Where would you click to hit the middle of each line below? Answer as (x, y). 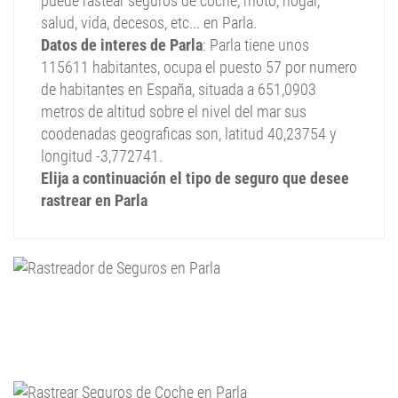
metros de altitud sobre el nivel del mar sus (174, 111)
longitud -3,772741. (102, 156)
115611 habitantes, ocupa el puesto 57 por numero (199, 67)
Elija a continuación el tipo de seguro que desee (195, 178)
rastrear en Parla (94, 200)
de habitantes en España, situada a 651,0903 (179, 89)
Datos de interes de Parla (122, 45)
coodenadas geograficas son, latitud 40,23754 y (189, 134)
